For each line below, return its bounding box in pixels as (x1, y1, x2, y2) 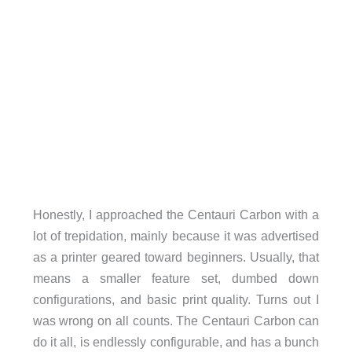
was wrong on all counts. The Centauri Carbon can (32, 313, 320, 328)
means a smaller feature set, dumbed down (32, 270, 320, 285)
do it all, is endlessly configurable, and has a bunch (32, 334, 320, 349)
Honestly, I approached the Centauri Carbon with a (32, 207, 320, 222)
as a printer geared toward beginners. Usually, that (32, 249, 320, 264)
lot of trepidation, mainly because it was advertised (32, 228, 320, 243)
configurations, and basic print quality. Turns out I (32, 291, 320, 306)
